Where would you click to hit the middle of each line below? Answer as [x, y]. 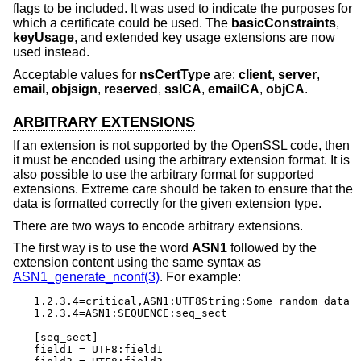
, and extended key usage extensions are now [205, 37]
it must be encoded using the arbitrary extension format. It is [181, 160]
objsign [75, 89]
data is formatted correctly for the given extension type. [167, 204]
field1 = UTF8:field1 [98, 350]
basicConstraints [284, 23]
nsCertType [175, 74]
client [255, 74]
